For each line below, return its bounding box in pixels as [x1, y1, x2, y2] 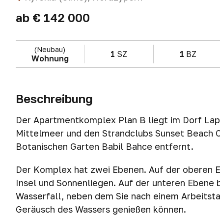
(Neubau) [34, 45, 66, 54]
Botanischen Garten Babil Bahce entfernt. [16, 141, 193, 152]
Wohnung [31, 53, 69, 63]
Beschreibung [16, 91, 93, 106]
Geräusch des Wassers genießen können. [16, 204, 186, 215]
